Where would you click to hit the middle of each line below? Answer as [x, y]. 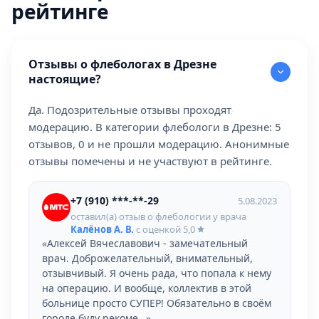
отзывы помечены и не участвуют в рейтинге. [150, 161]
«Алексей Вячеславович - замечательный [145, 243]
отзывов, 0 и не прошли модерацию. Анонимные [159, 144]
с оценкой [158, 229]
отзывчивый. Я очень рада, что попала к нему [157, 273]
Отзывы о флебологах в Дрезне [122, 64]
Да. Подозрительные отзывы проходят [130, 110]
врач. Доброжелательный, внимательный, [147, 258]
